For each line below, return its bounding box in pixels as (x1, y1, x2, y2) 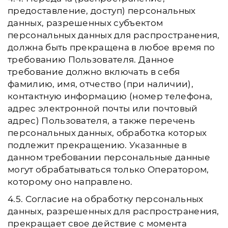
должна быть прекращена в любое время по (8, 42, 215, 52)
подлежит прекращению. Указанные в (8, 140, 187, 150)
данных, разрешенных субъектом (8, 18, 163, 28)
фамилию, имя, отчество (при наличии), (8, 79, 193, 89)
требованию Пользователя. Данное (8, 54, 174, 65)
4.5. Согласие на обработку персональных (8, 194, 204, 204)
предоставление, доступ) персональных (8, 6, 196, 16)
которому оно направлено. (8, 177, 133, 187)
